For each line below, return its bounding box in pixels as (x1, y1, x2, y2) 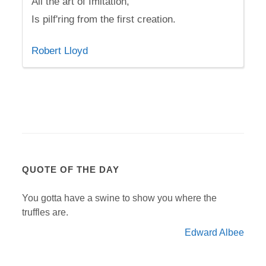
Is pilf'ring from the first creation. (31, 14, 176, 25)
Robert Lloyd (31, 45, 88, 56)
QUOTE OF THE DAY (22, 164, 120, 175)
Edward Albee (184, 227, 244, 237)
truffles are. (22, 207, 69, 217)
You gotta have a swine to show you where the (22, 193, 217, 203)
